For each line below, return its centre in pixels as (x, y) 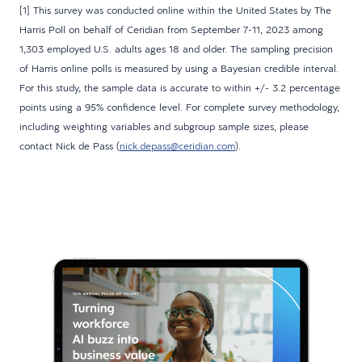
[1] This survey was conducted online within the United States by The (175, 9)
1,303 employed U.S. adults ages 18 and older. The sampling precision (176, 48)
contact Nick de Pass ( (69, 145)
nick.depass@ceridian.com (177, 145)
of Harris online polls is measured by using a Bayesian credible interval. (181, 67)
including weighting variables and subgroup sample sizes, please (164, 126)
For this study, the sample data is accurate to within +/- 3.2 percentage (180, 87)
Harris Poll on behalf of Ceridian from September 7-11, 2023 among (171, 29)
